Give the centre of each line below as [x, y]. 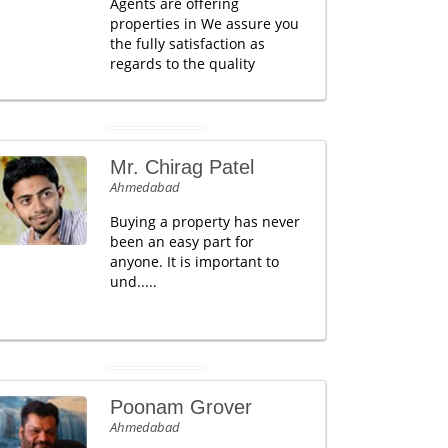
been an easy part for [181, 241]
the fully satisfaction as [187, 43]
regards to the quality [182, 63]
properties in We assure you [204, 23]
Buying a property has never [204, 221]
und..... [133, 281]
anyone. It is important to [194, 261]
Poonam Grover [180, 407]
